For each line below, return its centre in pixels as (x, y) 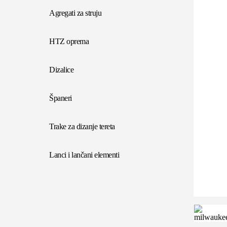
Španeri (61, 98)
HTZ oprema (69, 42)
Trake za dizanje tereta (82, 127)
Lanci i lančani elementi (84, 155)
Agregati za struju (75, 13)
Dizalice (62, 70)
